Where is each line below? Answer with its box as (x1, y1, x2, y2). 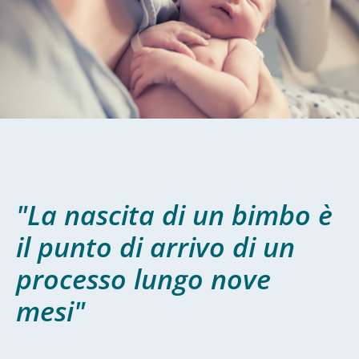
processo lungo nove (16, 260, 271, 297)
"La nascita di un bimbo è (16, 196, 333, 233)
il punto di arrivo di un (16, 228, 295, 265)
